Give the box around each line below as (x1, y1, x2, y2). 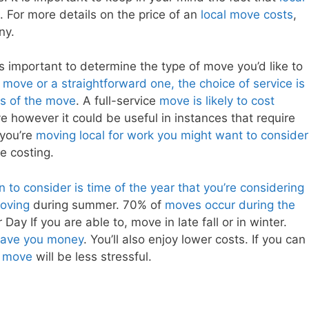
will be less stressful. (32, 249, 152, 263)
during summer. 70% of (30, 197, 165, 212)
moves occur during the (165, 197, 295, 212)
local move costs (201, 7, 293, 21)
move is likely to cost (159, 94, 275, 108)
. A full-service (76, 94, 159, 108)
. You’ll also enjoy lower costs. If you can (83, 232, 306, 246)
